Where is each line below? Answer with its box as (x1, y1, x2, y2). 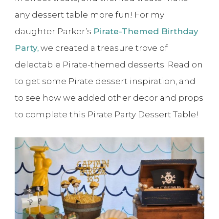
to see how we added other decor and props (15, 93, 203, 103)
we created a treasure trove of (39, 43, 168, 53)
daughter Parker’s (15, 26, 93, 37)
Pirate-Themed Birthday (93, 26, 198, 37)
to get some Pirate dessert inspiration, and (15, 76, 196, 87)
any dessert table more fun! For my (15, 10, 164, 20)
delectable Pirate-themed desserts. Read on (15, 60, 203, 70)
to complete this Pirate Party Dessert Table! (15, 109, 198, 120)
